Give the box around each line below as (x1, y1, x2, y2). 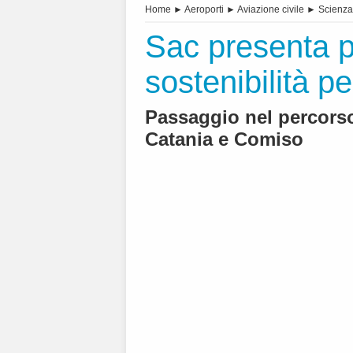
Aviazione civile (237, 4, 304, 16)
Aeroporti (184, 4, 224, 16)
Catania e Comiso (145, 128, 303, 150)
